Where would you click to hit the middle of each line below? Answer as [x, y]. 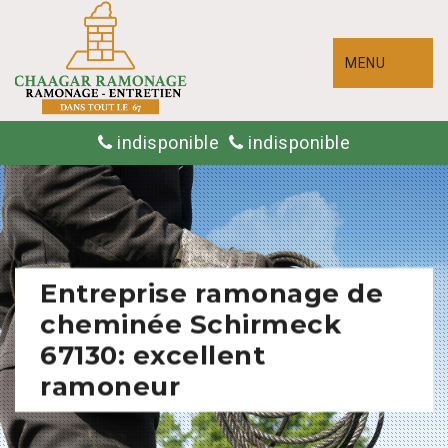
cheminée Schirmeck [190, 324]
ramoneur [110, 386]
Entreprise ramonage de [211, 293]
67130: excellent [152, 355]
